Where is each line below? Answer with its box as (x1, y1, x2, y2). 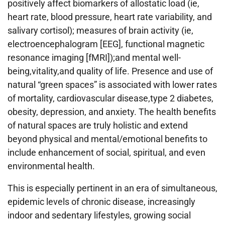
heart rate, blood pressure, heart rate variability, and (8, 11, 212, 22)
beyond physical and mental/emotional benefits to (8, 133, 207, 144)
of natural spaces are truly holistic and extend (8, 120, 188, 131)
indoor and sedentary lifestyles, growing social (8, 209, 191, 220)
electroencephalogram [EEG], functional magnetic (8, 38, 204, 49)
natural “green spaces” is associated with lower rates (8, 79, 217, 90)
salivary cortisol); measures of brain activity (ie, (8, 25, 193, 36)
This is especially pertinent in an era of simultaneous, (8, 182, 217, 193)
